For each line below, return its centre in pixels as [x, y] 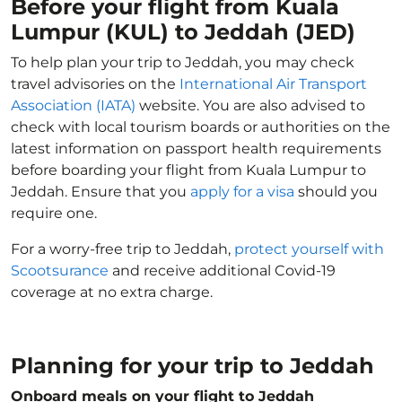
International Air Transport [273, 84]
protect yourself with [309, 249]
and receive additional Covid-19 [222, 271]
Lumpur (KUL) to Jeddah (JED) [183, 32]
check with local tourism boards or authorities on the [201, 127]
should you [336, 192]
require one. [54, 213]
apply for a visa [242, 192]
